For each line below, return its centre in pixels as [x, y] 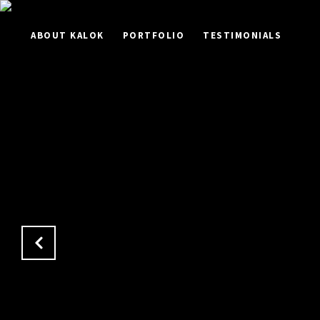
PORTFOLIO [153, 35]
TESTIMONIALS [242, 35]
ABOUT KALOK [67, 35]
